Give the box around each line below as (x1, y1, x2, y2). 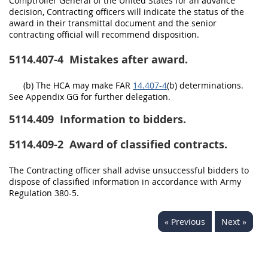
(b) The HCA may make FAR (23, 79, 133, 91)
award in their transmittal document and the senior (9, 17, 217, 29)
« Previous (165, 215, 205, 227)
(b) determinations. (167, 79, 243, 91)
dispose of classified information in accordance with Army (9, 175, 241, 187)
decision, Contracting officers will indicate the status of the (9, 5, 244, 17)
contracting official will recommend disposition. (9, 28, 199, 40)
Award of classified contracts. (66, 136, 227, 152)
